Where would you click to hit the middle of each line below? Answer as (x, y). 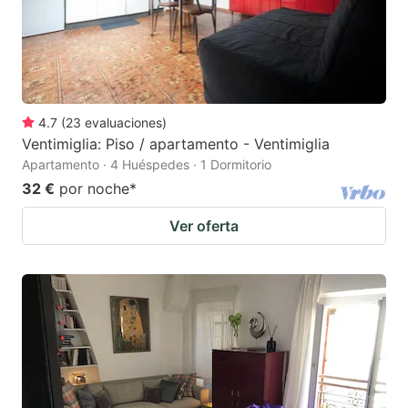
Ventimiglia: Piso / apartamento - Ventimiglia (176, 144)
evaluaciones (123, 123)
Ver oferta (204, 226)
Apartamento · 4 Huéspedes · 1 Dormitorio (147, 165)
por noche (94, 189)
